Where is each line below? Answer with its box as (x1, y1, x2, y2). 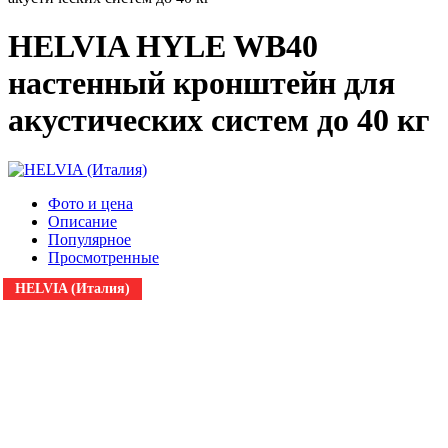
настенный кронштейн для (8, 65, 395, 102)
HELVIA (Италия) (15, 280, 130, 296)
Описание (48, 212, 117, 230)
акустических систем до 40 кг (8, 102, 430, 139)
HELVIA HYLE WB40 (8, 28, 318, 65)
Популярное (48, 230, 131, 248)
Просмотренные (48, 248, 159, 266)
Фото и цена (48, 194, 133, 212)
